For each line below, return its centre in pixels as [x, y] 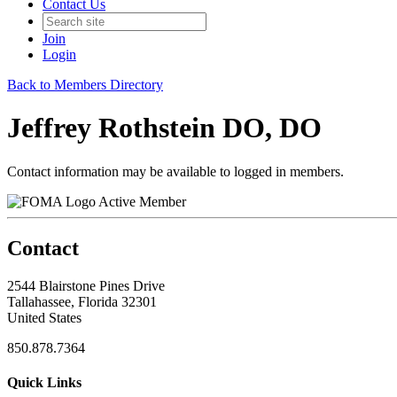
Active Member [142, 201]
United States [44, 317]
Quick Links [44, 382]
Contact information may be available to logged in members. [175, 171]
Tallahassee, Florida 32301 [82, 301]
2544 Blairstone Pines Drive [86, 285]
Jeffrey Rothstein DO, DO [164, 128]
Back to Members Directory [85, 85]
